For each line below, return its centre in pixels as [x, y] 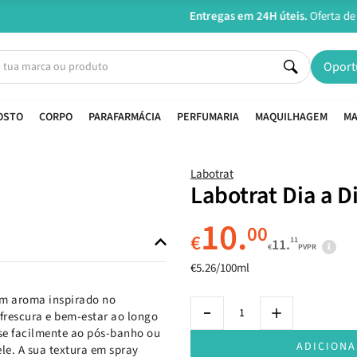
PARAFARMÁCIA [125, 117]
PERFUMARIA [208, 117]
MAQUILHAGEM [291, 117]
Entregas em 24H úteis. [99, 16]
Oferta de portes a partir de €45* [237, 16]
